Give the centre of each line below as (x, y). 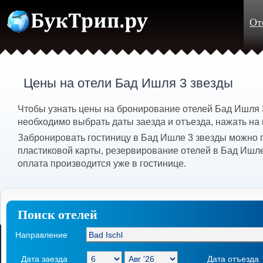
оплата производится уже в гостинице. (102, 163)
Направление (41, 235)
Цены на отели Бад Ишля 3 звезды (129, 83)
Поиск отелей (58, 215)
